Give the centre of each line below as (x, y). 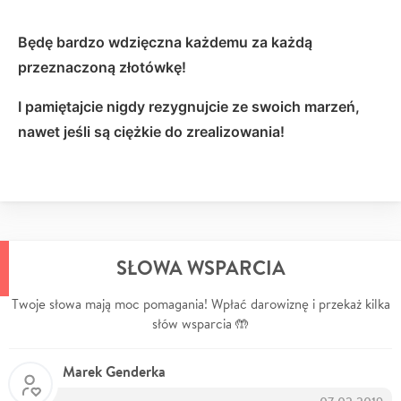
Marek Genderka (114, 371)
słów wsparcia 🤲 (200, 323)
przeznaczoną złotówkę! (102, 67)
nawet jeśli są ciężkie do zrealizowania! (151, 131)
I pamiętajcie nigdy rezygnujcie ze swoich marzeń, (189, 106)
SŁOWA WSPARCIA (200, 267)
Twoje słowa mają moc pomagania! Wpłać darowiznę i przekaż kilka (200, 303)
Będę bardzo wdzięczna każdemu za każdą (165, 42)
